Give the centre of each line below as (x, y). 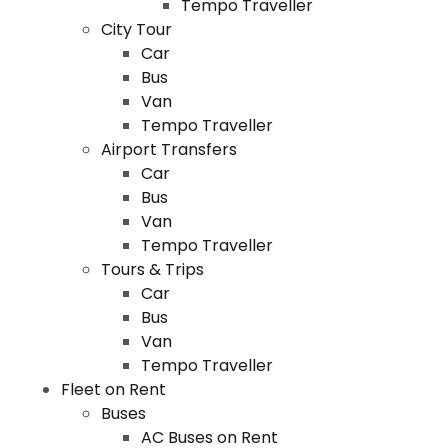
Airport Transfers (168, 149)
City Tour (136, 29)
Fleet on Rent (113, 389)
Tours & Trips (152, 269)
